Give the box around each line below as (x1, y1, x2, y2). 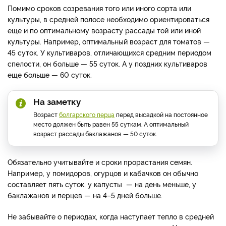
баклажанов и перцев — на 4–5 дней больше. (8, 190, 162, 200)
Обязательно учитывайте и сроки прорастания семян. (8, 156, 192, 166)
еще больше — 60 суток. (8, 69, 92, 79)
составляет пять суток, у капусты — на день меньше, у (8, 179, 196, 189)
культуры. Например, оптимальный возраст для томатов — (8, 36, 210, 46)
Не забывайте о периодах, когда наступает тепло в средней (8, 211, 214, 221)
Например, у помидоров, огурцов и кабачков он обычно (8, 167, 198, 178)
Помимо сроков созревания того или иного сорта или (8, 3, 191, 13)
